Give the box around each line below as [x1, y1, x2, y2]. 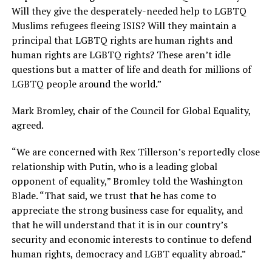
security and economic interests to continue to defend [11, 232, 251, 246]
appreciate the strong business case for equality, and [11, 203, 243, 217]
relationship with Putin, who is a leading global [11, 159, 217, 173]
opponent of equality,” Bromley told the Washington [11, 174, 243, 188]
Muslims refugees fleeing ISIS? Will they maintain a [11, 18, 236, 32]
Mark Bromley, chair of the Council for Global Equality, [11, 103, 251, 117]
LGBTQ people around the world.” [11, 76, 161, 90]
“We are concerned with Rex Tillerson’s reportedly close [11, 144, 260, 158]
